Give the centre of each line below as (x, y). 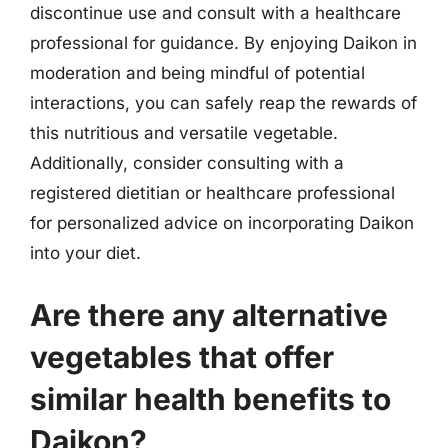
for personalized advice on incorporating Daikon (222, 223)
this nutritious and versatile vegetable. (184, 133)
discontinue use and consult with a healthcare (215, 13)
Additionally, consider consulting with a (187, 163)
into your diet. (85, 253)
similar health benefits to (210, 398)
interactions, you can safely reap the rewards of (223, 103)
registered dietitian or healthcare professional (212, 193)
